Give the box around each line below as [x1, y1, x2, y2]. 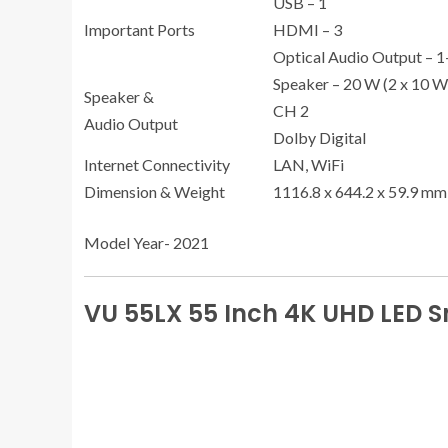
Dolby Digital [273, 128, 366, 148]
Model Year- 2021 [84, 233, 209, 253]
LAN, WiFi [273, 155, 344, 175]
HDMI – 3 [273, 20, 342, 40]
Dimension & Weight [84, 182, 225, 202]
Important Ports [84, 20, 195, 40]
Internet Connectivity [84, 155, 230, 175]
